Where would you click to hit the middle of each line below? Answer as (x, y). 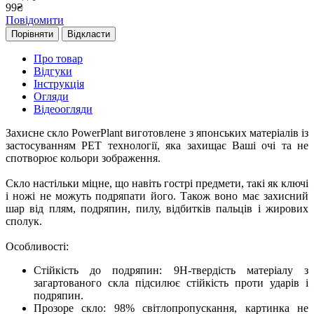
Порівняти (32, 34)
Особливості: (37, 247)
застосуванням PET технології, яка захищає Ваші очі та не (157, 146)
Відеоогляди (63, 109)
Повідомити (35, 20)
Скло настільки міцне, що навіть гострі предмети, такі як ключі (157, 184)
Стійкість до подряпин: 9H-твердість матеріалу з (171, 271)
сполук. (24, 221)
